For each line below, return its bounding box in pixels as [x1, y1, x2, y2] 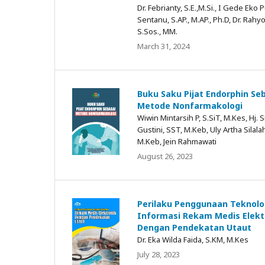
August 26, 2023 [137, 150, 193, 161]
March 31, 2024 [137, 40, 189, 51]
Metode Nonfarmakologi [137, 99, 243, 111]
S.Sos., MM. [137, 25, 177, 37]
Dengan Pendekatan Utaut [137, 221, 251, 233]
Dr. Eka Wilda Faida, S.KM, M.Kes [137, 234, 248, 245]
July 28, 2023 [137, 248, 180, 260]
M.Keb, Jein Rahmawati [137, 135, 216, 147]
